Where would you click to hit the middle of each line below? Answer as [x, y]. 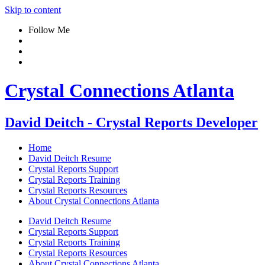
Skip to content [33, 10]
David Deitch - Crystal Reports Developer [131, 122]
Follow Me [49, 30]
